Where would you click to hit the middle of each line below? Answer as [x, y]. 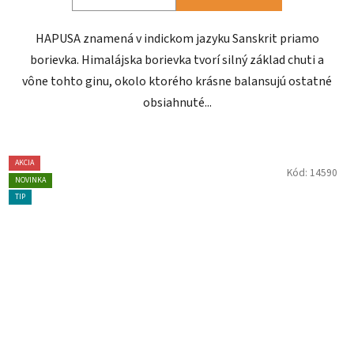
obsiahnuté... [177, 103]
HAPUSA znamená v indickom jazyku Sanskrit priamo [177, 39]
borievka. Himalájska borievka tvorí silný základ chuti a [177, 60]
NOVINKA [30, 180]
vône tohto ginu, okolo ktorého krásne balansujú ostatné [177, 82]
